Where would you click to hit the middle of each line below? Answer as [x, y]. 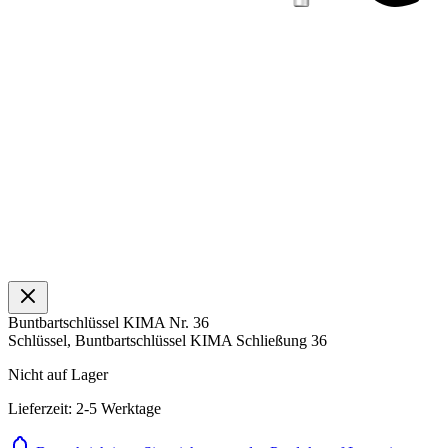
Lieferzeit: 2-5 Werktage [84, 408]
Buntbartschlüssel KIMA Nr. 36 [108, 322]
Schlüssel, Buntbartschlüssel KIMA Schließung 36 [167, 340]
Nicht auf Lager [58, 374]
